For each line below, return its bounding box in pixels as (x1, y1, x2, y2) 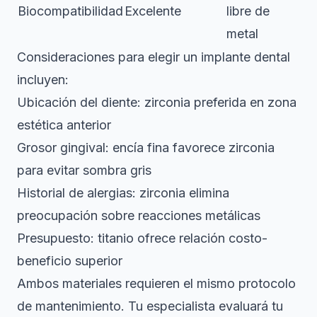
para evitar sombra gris (17, 162, 151, 178)
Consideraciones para (17, 49, 148, 64)
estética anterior (17, 117, 111, 132)
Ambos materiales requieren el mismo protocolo (17, 275, 296, 291)
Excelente (125, 3, 181, 18)
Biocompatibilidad (18, 3, 123, 18)
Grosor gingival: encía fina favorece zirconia (17, 139, 275, 155)
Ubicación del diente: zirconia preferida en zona (17, 94, 296, 110)
